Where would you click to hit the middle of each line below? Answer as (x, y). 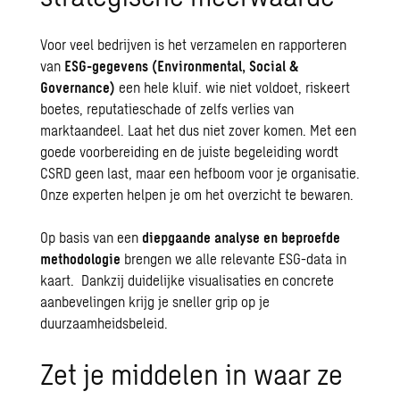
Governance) (78, 87)
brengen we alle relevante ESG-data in (234, 258)
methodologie (81, 258)
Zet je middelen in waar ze (192, 373)
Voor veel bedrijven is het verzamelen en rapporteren (194, 44)
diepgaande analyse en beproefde (242, 237)
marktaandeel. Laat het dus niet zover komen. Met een (199, 130)
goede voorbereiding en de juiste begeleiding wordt (190, 151)
